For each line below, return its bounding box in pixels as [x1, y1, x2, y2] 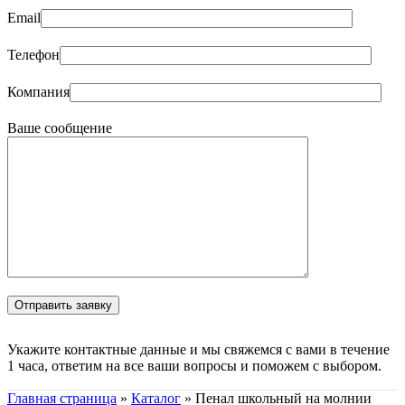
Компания [7, 84, 70, 100]
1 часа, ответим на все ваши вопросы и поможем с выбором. [7, 358, 381, 374]
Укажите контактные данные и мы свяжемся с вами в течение [7, 342, 390, 358]
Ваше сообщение [7, 120, 112, 137]
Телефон [7, 47, 60, 63]
